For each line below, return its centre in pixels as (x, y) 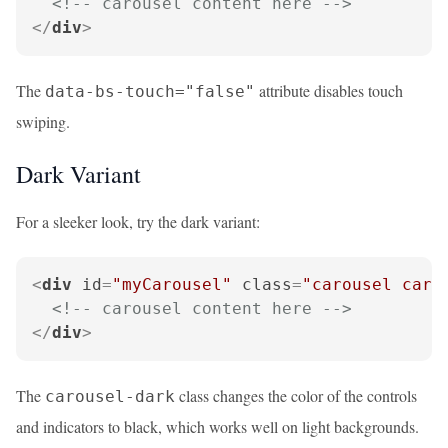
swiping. (43, 121)
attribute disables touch (329, 90)
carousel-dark (110, 396)
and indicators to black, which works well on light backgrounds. (217, 426)
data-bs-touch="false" (150, 91)
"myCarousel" (172, 284)
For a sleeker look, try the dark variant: (138, 221)
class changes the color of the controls (296, 395)
